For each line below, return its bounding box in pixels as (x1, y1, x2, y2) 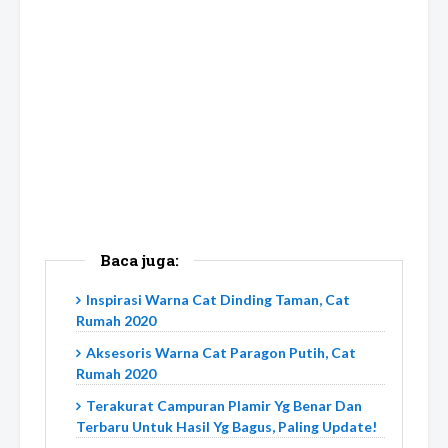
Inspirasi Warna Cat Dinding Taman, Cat (86, 290, 350, 308)
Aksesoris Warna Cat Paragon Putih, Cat (86, 343, 356, 361)
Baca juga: (100, 249, 179, 270)
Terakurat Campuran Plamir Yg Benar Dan (86, 396, 362, 414)
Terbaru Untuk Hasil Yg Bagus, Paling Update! (76, 417, 377, 435)
